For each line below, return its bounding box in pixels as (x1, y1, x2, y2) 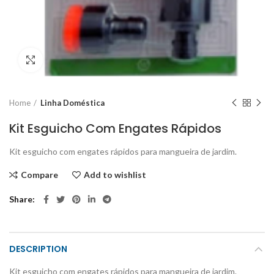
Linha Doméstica (40, 98, 105, 108)
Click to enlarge (43, 55, 104, 65)
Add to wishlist (84, 169, 146, 180)
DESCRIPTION (9, 243, 67, 256)
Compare (21, 169, 58, 180)
